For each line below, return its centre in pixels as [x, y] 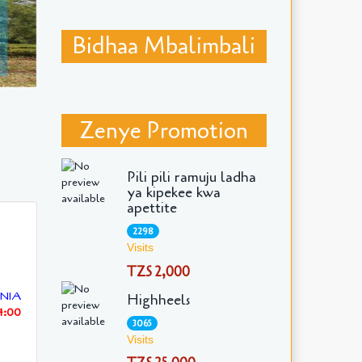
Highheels [158, 299]
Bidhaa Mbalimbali [164, 46]
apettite [152, 208]
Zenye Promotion [164, 130]
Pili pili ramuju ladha [191, 177]
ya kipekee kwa [173, 193]
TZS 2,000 [158, 271]
